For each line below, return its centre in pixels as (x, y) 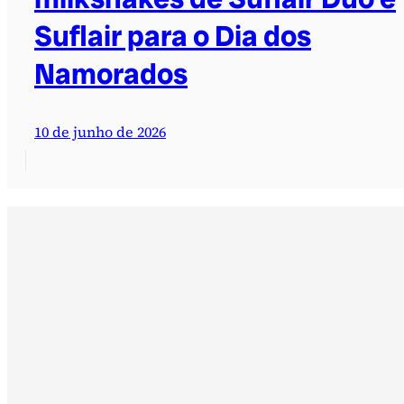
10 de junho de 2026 (100, 131)
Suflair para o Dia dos (173, 36)
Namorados (111, 73)
